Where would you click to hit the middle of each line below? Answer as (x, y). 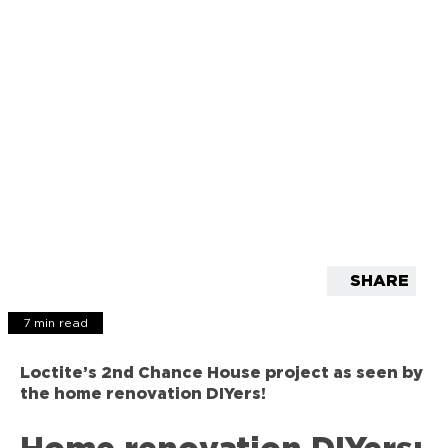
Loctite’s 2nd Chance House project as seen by (221, 372)
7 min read (55, 322)
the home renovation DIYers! (143, 393)
